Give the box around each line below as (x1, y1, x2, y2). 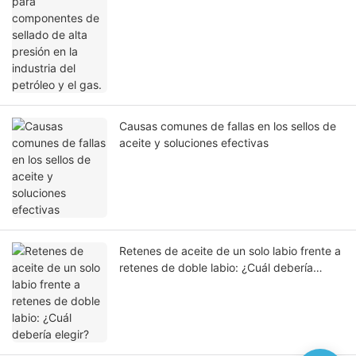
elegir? (119, 277, 153, 292)
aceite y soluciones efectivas (119, 136, 269, 150)
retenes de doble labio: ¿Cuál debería (119, 261, 313, 275)
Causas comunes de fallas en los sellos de (119, 119, 336, 133)
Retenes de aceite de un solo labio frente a (119, 244, 341, 258)
